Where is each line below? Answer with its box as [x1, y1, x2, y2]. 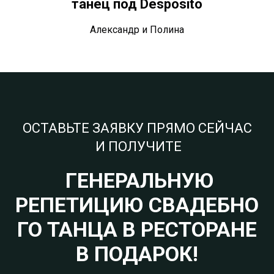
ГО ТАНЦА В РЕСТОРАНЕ [17, 217, 257, 242]
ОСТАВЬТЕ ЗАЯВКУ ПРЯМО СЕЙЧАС [22, 120, 252, 136]
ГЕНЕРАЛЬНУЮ [60, 168, 214, 193]
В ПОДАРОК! [76, 241, 198, 266]
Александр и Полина [90, 24, 184, 36]
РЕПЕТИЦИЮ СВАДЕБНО [15, 192, 259, 217]
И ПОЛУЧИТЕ [92, 138, 182, 154]
